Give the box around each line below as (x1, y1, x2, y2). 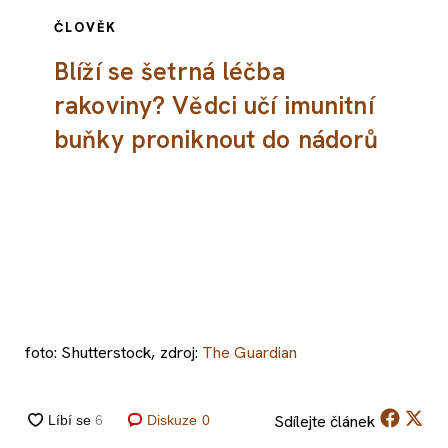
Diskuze (147, 412, 197, 429)
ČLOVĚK (54, 18, 117, 36)
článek (326, 410, 375, 432)
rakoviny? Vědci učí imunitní (54, 88, 374, 122)
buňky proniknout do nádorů (54, 122, 379, 156)
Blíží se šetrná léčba (54, 54, 285, 88)
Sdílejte (274, 410, 326, 432)
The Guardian (202, 341, 298, 363)
